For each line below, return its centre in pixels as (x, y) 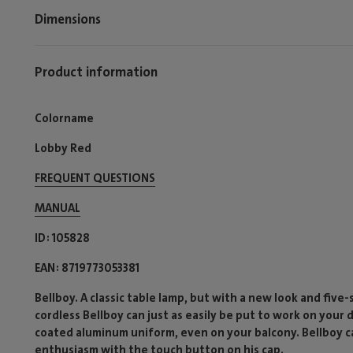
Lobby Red (63, 148)
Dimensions (68, 19)
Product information (96, 71)
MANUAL (58, 208)
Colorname (64, 118)
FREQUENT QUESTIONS (95, 178)
